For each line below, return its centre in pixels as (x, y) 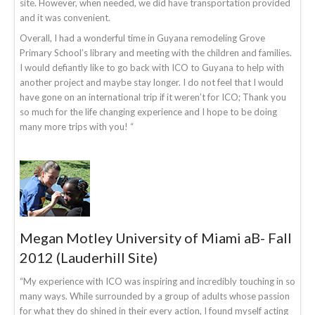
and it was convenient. (65, 17)
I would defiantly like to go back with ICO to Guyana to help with (152, 67)
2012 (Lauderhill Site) (89, 257)
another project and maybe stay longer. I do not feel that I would (152, 82)
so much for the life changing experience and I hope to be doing (148, 111)
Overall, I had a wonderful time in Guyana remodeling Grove (142, 38)
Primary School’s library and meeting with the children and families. (156, 52)
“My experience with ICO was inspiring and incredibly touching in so (157, 281)
